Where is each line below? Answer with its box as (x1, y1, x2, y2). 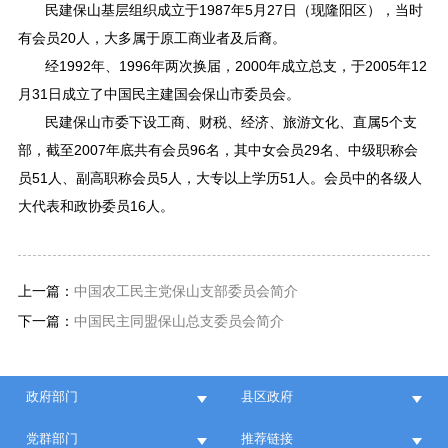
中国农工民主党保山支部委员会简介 (73, 284, 298, 300)
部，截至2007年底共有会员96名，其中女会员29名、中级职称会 (17, 143, 418, 158)
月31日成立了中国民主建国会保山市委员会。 (17, 87, 300, 102)
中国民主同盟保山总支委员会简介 (73, 314, 284, 330)
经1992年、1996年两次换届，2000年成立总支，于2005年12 (45, 59, 428, 74)
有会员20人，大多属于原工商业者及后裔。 (17, 31, 286, 46)
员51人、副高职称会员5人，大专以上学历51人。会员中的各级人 (17, 171, 422, 186)
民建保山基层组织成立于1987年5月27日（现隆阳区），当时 (45, 3, 424, 18)
